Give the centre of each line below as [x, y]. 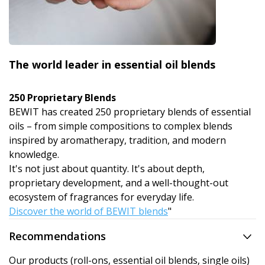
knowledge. [34, 155]
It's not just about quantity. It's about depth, [107, 169]
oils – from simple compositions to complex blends [121, 126]
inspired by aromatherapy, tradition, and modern [117, 140]
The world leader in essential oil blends [112, 65]
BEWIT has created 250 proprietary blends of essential [130, 112]
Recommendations [57, 236]
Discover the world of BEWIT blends [88, 211]
